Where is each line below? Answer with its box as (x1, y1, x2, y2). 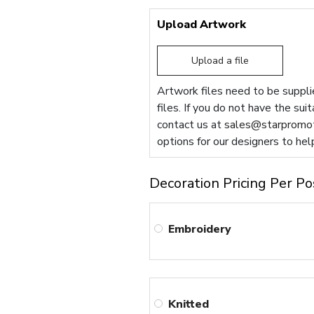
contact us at (157, 117, 225, 133)
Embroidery (168, 221, 232, 237)
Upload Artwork (157, 17, 247, 33)
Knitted (168, 296, 210, 312)
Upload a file (191, 54, 250, 68)
